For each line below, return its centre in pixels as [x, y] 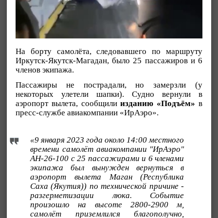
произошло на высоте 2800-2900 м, [107, 204]
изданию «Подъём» [156, 103]
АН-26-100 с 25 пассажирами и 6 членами [107, 158]
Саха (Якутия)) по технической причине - [107, 186]
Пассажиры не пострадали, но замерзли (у [109, 85]
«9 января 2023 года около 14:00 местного [107, 140]
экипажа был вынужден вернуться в [107, 167]
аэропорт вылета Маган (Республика [107, 177]
